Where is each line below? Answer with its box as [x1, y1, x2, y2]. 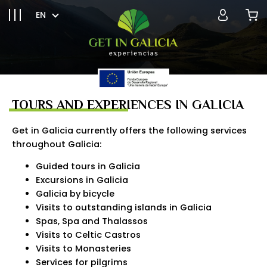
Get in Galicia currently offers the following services [12, 124, 247, 136]
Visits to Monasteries [36, 243, 131, 255]
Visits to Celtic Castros [36, 229, 141, 241]
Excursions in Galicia [36, 174, 128, 187]
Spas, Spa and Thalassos [36, 215, 148, 228]
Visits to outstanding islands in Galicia [36, 201, 212, 214]
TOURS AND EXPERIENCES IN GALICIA [12, 97, 244, 112]
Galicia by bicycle [36, 188, 114, 200]
